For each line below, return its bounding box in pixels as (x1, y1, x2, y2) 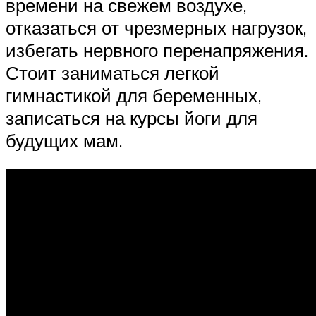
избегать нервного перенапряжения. (6, 38, 308, 61)
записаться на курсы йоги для (6, 106, 257, 129)
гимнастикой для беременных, (6, 83, 262, 107)
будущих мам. (6, 128, 123, 152)
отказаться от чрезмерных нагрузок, (6, 16, 307, 39)
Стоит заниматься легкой (6, 61, 219, 84)
